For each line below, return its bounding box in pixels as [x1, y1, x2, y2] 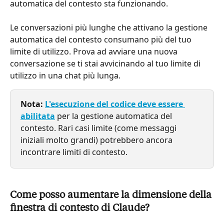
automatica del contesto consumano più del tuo [10, 34, 193, 45]
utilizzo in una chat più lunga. [10, 70, 120, 81]
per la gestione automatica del [55, 110, 174, 122]
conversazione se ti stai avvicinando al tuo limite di [10, 58, 202, 69]
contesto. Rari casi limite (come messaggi [20, 122, 178, 134]
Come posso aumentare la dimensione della [10, 190, 214, 200]
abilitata [20, 110, 55, 122]
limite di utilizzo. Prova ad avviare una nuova [10, 46, 179, 57]
